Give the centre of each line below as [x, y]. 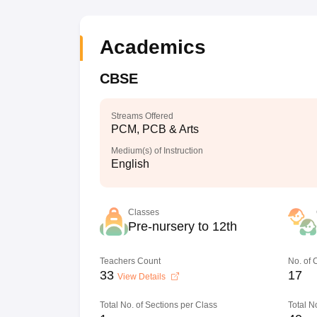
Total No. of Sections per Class [158, 305]
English [130, 164]
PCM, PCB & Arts [155, 129]
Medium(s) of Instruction [157, 151]
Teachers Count [130, 261]
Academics [152, 47]
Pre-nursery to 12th [182, 226]
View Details [142, 277]
